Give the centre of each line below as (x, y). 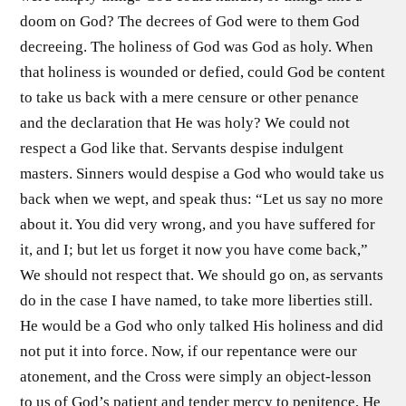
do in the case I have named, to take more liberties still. (197, 300)
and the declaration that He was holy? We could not (185, 122)
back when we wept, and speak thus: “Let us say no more (202, 198)
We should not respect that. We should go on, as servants (202, 275)
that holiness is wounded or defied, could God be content (203, 72)
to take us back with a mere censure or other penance (190, 97)
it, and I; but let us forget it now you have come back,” (194, 249)
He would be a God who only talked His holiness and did (202, 325)
